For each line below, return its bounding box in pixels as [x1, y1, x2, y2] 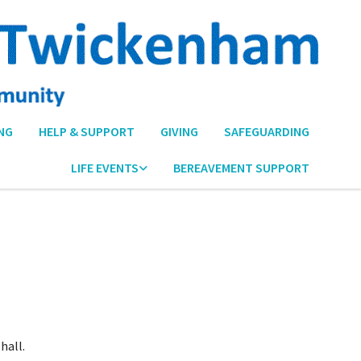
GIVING [160, 123, 198, 140]
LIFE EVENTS [71, 160, 139, 176]
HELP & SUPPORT [39, 123, 135, 140]
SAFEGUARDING [224, 123, 309, 140]
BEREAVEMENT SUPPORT [173, 160, 309, 176]
